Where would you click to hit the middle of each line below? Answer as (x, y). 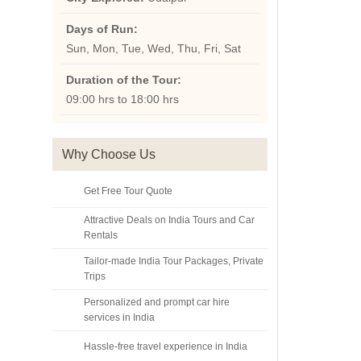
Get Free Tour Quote (128, 191)
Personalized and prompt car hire (156, 302)
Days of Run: (102, 29)
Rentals (100, 235)
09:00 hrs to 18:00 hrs (122, 99)
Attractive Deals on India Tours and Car (169, 220)
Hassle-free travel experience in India (165, 346)
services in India (119, 317)
